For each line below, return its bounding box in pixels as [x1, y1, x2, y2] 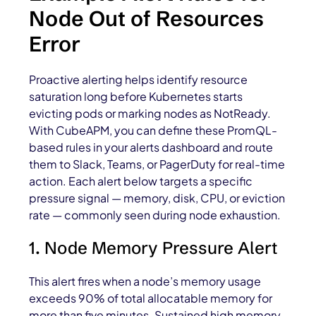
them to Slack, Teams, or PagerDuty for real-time [29, 157, 286, 172]
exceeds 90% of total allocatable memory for [29, 291, 273, 306]
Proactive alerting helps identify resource [29, 72, 248, 87]
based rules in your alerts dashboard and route [29, 140, 274, 155]
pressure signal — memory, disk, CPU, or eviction [29, 190, 286, 206]
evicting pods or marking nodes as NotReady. [29, 106, 272, 121]
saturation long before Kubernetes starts [29, 89, 243, 104]
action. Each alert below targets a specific [29, 174, 253, 189]
